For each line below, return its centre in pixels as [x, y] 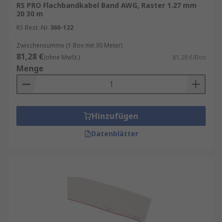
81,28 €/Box [189, 57]
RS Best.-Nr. [32, 28]
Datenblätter [114, 134]
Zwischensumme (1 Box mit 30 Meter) [69, 45]
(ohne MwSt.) [62, 57]
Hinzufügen [115, 116]
